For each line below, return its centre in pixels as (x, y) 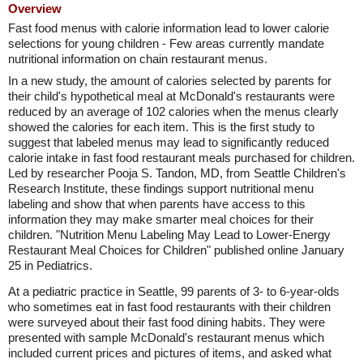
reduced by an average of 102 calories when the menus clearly (173, 111)
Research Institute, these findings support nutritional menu (161, 188)
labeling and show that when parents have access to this (157, 204)
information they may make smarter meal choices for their (161, 219)
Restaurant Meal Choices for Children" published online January (176, 250)
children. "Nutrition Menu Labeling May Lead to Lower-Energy (169, 235)
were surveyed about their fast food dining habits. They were (167, 322)
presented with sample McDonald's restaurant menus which (166, 337)
